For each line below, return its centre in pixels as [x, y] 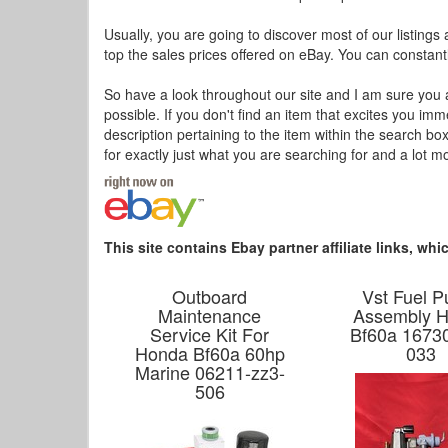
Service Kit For [210, 334]
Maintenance [210, 315]
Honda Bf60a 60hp [209, 353]
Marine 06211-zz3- [209, 372]
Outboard [210, 296]
